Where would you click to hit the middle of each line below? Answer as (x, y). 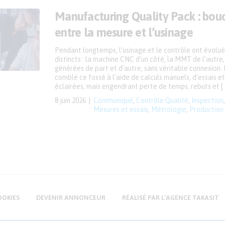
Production (206, 109)
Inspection (207, 100)
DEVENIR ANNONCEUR (71, 198)
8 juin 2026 (70, 100)
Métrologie (169, 109)
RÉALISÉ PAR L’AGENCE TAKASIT (171, 198)
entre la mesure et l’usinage (124, 32)
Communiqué (113, 100)
